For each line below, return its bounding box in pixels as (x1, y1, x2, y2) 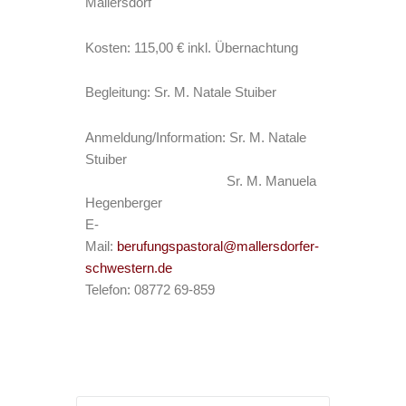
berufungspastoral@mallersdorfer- (117, 238, 319, 254)
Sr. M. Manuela (85, 173, 316, 188)
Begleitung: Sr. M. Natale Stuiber (85, 85, 276, 101)
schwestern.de (85, 260, 172, 275)
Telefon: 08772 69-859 (85, 282, 215, 297)
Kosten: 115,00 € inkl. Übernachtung (85, 40, 298, 55)
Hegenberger (85, 195, 162, 210)
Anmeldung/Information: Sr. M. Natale (85, 130, 306, 145)
